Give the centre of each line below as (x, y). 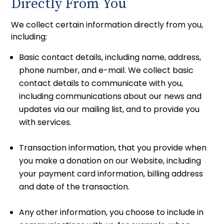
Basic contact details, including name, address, (110, 57)
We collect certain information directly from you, (107, 24)
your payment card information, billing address (111, 173)
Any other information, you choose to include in (111, 212)
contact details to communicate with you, (101, 83)
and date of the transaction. (74, 186)
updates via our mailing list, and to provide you (109, 109)
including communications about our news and (110, 96)
